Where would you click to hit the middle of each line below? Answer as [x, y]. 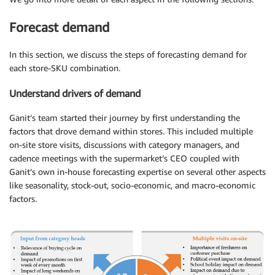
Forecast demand [59, 27]
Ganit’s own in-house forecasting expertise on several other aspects [137, 171]
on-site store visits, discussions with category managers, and [124, 144]
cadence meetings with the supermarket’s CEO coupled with [124, 158]
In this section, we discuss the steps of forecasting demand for [128, 55]
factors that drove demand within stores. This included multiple [131, 131]
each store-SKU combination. [65, 68]
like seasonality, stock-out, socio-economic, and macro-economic [132, 185]
